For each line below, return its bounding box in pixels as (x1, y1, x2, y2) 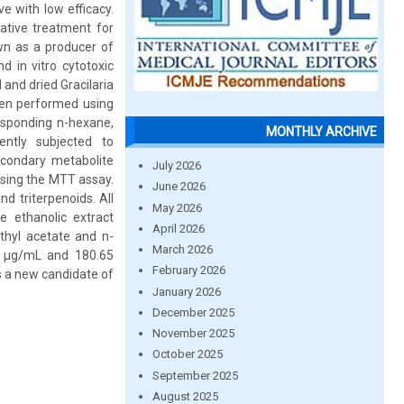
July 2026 (151, 159, 201, 172)
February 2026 (151, 263, 225, 278)
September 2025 (151, 368, 238, 382)
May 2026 (151, 200, 202, 215)
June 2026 (151, 179, 206, 194)
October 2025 (151, 347, 223, 362)
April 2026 (151, 221, 205, 235)
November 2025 (151, 326, 234, 340)
